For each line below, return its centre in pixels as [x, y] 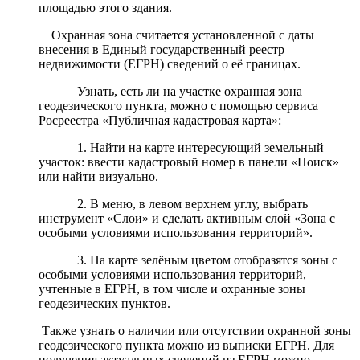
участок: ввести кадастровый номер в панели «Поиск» [189, 162]
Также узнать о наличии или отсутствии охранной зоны [195, 331]
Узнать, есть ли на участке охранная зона [170, 91]
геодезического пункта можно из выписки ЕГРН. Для [186, 345]
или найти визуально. [98, 176]
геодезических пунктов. [104, 303]
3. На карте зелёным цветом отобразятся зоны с [188, 260]
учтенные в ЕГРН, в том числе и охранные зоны [172, 289]
